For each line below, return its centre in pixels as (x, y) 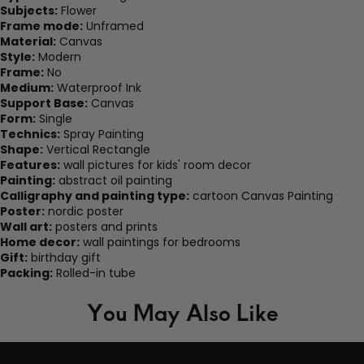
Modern (58, 57)
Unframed (113, 26)
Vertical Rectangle (97, 150)
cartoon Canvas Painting (261, 196)
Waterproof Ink (97, 88)
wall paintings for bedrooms (160, 243)
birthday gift (64, 258)
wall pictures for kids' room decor (156, 165)
